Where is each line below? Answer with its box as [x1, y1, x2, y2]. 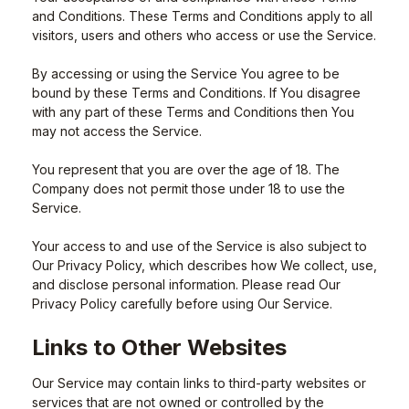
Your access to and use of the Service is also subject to [32, 238, 367, 254]
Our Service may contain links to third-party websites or [32, 375, 366, 391]
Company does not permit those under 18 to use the [32, 181, 345, 196]
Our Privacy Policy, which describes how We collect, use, [32, 257, 377, 273]
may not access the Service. [32, 123, 202, 139]
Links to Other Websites [32, 334, 287, 361]
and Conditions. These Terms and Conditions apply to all [32, 8, 372, 24]
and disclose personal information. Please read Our [32, 277, 341, 292]
